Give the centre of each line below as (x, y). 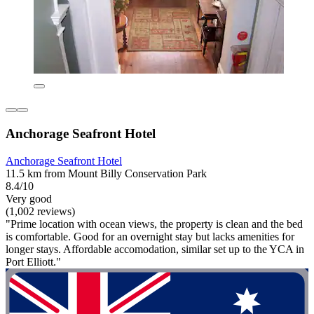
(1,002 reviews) (40, 211)
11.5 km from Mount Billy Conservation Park (106, 173)
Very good (29, 198)
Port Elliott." (33, 261)
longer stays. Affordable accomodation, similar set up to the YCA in (155, 249)
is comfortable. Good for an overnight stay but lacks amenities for (150, 236)
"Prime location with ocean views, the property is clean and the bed (154, 224)
